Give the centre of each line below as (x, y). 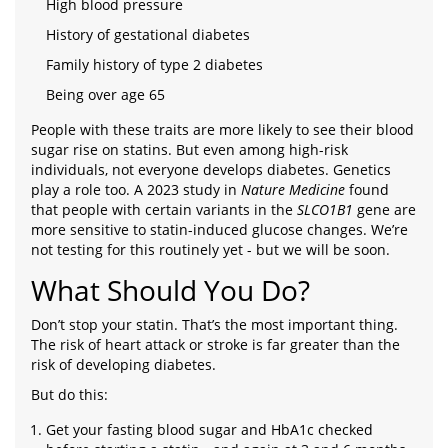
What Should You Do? (170, 290)
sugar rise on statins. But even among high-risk (189, 150)
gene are (384, 210)
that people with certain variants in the (164, 210)
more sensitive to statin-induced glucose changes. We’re (219, 230)
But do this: (69, 395)
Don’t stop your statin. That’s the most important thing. (214, 325)
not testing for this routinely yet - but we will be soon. (210, 250)
